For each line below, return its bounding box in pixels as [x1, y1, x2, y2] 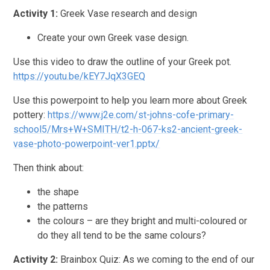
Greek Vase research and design [60, 7, 198, 19]
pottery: [13, 108, 48, 121]
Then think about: [13, 162, 84, 174]
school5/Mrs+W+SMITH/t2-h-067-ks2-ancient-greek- [13, 123, 243, 135]
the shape [37, 186, 82, 198]
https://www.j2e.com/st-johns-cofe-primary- [48, 108, 234, 121]
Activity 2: [13, 253, 58, 265]
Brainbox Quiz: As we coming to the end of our [58, 253, 255, 265]
